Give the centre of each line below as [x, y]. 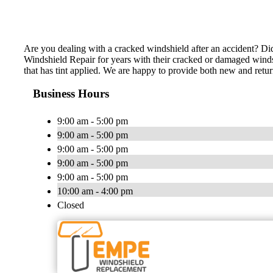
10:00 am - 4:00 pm [95, 191]
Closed [71, 205]
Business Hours [71, 94]
